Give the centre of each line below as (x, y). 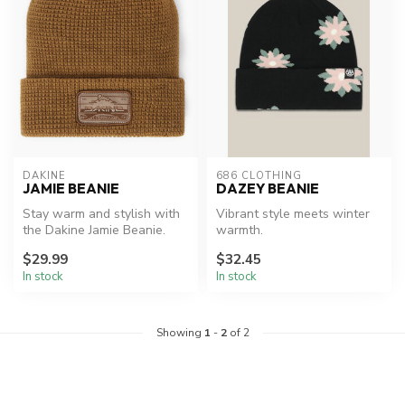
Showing (180, 332)
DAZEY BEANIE (268, 189)
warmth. (240, 231)
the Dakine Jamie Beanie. (94, 231)
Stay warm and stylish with (101, 214)
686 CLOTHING (259, 176)
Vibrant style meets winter (293, 214)
